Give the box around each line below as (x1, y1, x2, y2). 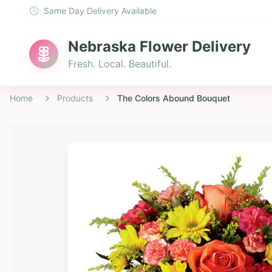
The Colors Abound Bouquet (117, 93, 230, 103)
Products (57, 93, 93, 103)
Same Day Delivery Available (44, 5, 157, 16)
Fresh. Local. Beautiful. (68, 58, 171, 70)
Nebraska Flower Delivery (68, 38, 251, 55)
